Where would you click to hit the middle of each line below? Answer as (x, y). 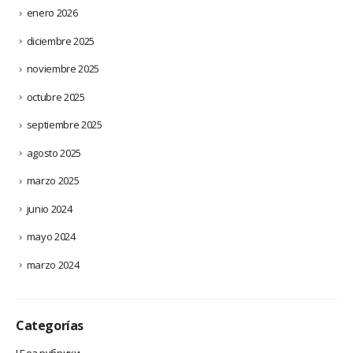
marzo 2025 (53, 181)
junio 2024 (49, 208)
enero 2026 (52, 13)
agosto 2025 (54, 152)
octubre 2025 (56, 97)
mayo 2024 (51, 237)
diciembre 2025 (61, 41)
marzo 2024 (53, 264)
